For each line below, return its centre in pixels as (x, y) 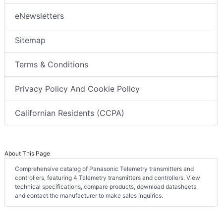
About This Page (27, 153)
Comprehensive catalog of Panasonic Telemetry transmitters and (104, 168)
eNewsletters (39, 16)
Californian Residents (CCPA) (70, 113)
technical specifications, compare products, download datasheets (106, 186)
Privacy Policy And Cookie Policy (77, 88)
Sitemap (30, 40)
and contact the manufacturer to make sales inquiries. (89, 195)
